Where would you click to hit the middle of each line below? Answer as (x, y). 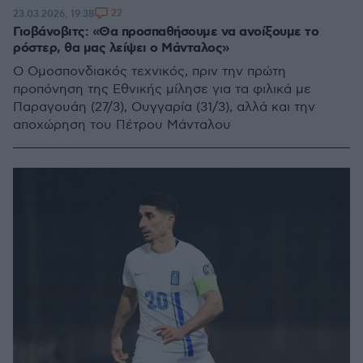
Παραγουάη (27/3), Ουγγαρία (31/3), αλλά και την (164, 107)
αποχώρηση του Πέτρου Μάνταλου (122, 125)
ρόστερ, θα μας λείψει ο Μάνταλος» (121, 48)
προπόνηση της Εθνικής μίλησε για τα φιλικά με (162, 90)
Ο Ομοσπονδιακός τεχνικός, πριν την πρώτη (149, 72)
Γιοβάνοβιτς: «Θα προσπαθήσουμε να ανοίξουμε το (166, 32)
